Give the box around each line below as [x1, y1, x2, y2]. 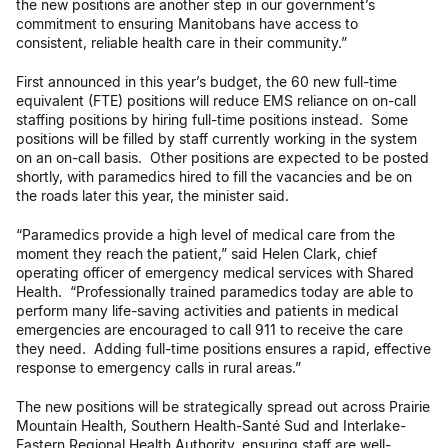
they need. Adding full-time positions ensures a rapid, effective [16, 340, 431, 357]
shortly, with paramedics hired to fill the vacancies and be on [16, 168, 412, 185]
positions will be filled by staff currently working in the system [16, 130, 417, 147]
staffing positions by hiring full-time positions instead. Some [16, 111, 408, 128]
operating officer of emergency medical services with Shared [16, 264, 414, 281]
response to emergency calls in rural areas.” [16, 359, 301, 376]
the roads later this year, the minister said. [16, 187, 289, 204]
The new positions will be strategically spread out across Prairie [16, 398, 430, 415]
